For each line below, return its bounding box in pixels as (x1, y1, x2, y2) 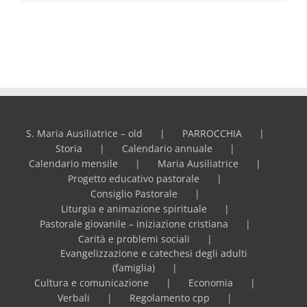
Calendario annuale (121, 142, 212, 156)
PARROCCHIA (182, 127, 242, 140)
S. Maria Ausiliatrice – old (25, 127, 143, 140)
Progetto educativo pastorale (68, 172, 199, 186)
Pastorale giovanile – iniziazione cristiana (39, 217, 228, 231)
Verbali (58, 291, 90, 305)
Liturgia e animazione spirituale (60, 202, 207, 216)
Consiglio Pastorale (90, 187, 177, 201)
